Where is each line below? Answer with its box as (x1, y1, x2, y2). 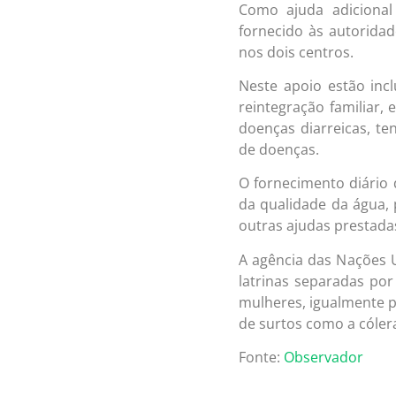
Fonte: (239, 347, 284, 368)
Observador (284, 347, 363, 368)
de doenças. (239, 139, 319, 159)
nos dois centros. (239, 42, 354, 62)
